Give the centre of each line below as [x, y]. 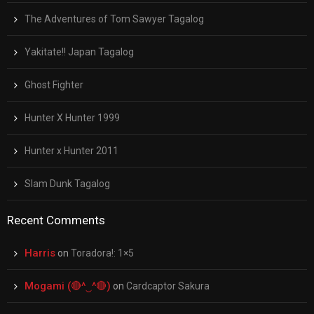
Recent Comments [56, 220]
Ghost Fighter [54, 85]
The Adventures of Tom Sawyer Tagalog [114, 19]
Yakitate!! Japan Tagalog [79, 52]
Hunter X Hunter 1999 [72, 118]
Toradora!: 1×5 [102, 253]
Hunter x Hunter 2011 [71, 151]
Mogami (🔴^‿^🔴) [68, 286]
